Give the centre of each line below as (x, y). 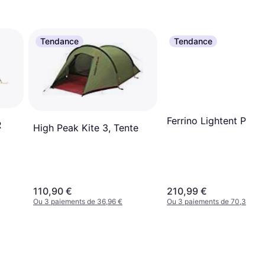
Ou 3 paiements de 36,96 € (78, 202)
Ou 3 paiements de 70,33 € (212, 202)
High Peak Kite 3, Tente (86, 128)
